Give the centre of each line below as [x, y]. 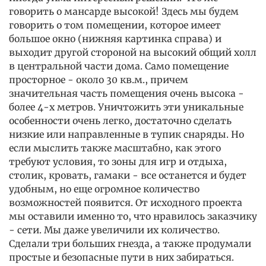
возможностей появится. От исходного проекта [126, 202]
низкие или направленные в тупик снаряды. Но [126, 134]
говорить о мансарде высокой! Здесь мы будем [124, 11]
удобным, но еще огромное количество [104, 189]
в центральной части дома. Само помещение [119, 66]
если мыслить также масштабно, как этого [115, 148]
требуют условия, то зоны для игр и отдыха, [118, 161]
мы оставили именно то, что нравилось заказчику [133, 216]
